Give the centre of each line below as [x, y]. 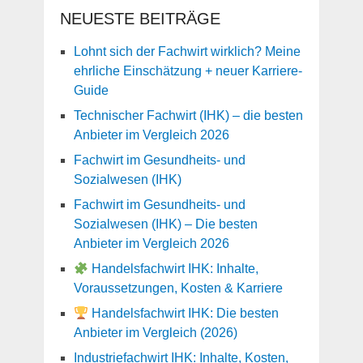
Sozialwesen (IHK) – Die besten [165, 224]
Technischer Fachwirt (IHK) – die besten [188, 116]
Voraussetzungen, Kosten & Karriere [178, 288]
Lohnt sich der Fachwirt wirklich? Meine [187, 52]
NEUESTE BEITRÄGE [140, 19]
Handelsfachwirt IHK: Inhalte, [174, 269]
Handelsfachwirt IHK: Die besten [184, 314]
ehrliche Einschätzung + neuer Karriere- [188, 71]
